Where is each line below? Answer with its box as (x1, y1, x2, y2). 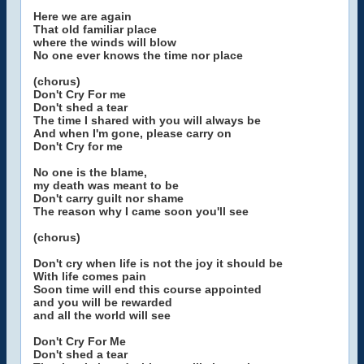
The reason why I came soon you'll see (33, 205, 249, 218)
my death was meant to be (33, 179, 179, 192)
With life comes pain (33, 270, 146, 283)
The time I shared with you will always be (33, 114, 261, 127)
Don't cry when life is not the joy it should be (33, 257, 283, 270)
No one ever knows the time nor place (33, 49, 243, 62)
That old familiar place (33, 23, 157, 36)
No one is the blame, (33, 166, 147, 179)
